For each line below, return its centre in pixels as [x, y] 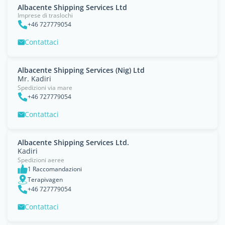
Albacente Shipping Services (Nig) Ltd [81, 70]
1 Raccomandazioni [55, 169]
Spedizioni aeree [41, 160]
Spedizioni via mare [45, 88]
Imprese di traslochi [45, 15]
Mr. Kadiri [34, 79]
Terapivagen [45, 179]
